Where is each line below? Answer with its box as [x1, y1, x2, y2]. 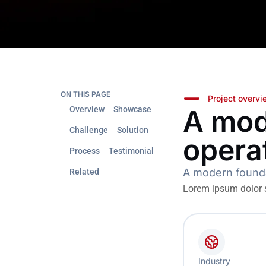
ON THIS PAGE [61, 89, 110, 99]
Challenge [69, 125, 108, 135]
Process [69, 145, 100, 156]
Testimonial [109, 145, 154, 156]
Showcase [113, 104, 151, 114]
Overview [69, 104, 104, 114]
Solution [117, 125, 148, 135]
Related [69, 166, 99, 176]
